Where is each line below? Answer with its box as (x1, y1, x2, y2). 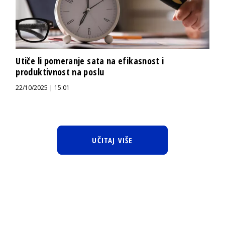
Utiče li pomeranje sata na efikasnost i (16, 54, 164, 67)
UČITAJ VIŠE (92, 135, 133, 145)
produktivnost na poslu (16, 65, 104, 78)
